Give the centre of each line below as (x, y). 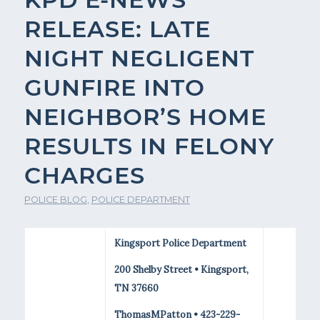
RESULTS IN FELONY (149, 146)
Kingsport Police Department (180, 243)
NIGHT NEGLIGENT (139, 58)
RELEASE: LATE (117, 29)
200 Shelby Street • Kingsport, (181, 269)
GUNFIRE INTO (114, 87)
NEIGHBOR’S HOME (145, 116)
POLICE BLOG (55, 199)
